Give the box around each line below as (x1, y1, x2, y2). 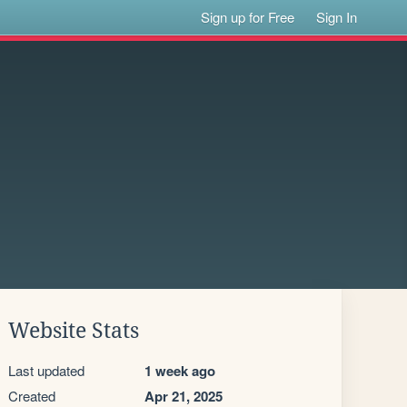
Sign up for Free (201, 7, 295, 26)
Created (8, 386, 55, 405)
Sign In (316, 7, 358, 26)
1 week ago (144, 361, 215, 381)
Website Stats (8, 319, 139, 342)
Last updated (8, 361, 84, 380)
